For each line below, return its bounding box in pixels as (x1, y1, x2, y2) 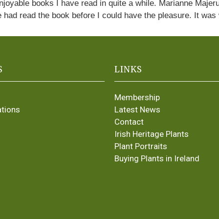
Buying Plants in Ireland (114, 153, 199, 163)
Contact (114, 117, 144, 127)
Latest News (114, 105, 160, 114)
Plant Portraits (114, 141, 167, 151)
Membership (114, 92, 160, 102)
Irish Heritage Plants (114, 129, 189, 139)
